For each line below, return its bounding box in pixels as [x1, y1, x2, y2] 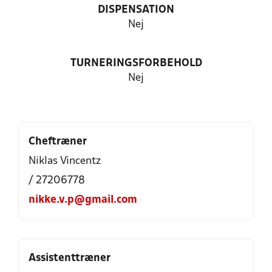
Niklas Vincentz [29, 156, 101, 166]
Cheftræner [29, 137, 87, 147]
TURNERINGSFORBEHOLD [70, 58, 202, 69]
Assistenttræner [29, 253, 110, 263]
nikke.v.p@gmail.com [29, 195, 137, 205]
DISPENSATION [98, 5, 174, 15]
